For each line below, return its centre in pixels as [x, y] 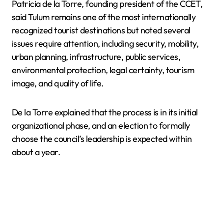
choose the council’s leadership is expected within [102, 138]
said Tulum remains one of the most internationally [104, 17]
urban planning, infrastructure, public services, [96, 56]
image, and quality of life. [58, 83]
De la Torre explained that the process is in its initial [105, 112]
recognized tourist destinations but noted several [101, 30]
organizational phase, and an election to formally [101, 125]
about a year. [36, 152]
